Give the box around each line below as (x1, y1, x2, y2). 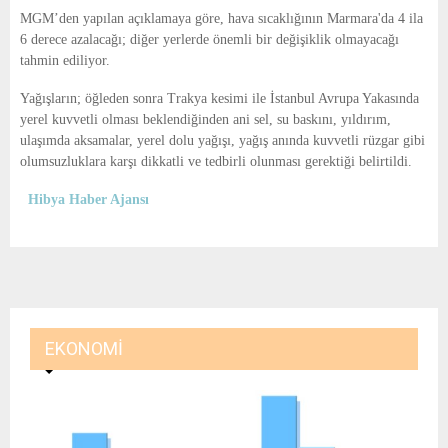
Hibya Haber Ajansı (28, 192, 149, 208)
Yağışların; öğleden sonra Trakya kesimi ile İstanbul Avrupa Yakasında (20, 91, 419, 107)
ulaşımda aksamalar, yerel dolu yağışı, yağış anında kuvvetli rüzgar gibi (20, 133, 425, 149)
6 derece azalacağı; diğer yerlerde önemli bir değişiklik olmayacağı (20, 32, 399, 48)
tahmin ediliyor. (20, 53, 110, 69)
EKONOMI (45, 338, 123, 360)
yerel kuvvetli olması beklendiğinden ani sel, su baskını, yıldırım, (20, 112, 391, 128)
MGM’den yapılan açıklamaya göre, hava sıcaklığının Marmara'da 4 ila (20, 11, 423, 27)
